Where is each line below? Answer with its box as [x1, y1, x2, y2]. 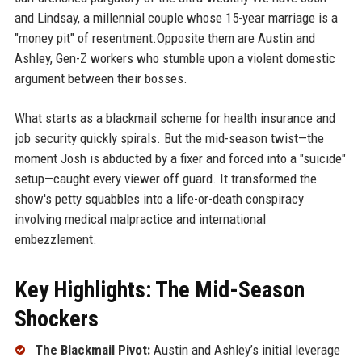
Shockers [14, 305, 99, 332]
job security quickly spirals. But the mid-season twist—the [14, 129, 324, 146]
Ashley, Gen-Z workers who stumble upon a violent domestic [14, 49, 335, 66]
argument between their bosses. [14, 69, 187, 86]
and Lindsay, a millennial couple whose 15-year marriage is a [14, 9, 338, 26]
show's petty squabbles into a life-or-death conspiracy [14, 190, 304, 207]
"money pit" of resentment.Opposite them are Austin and [14, 29, 315, 46]
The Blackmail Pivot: [34, 341, 150, 358]
